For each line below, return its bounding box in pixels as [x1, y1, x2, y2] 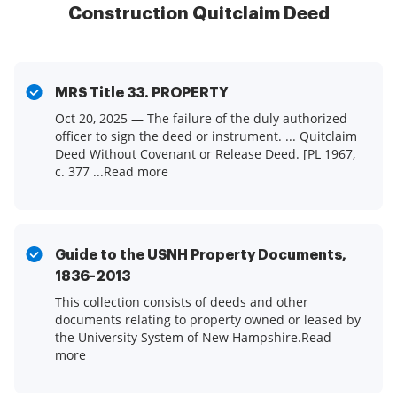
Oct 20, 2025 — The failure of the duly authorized [55, 110, 347, 128]
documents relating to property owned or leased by [55, 311, 361, 329]
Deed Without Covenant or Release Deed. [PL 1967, [55, 145, 355, 163]
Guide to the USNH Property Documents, [55, 248, 346, 263]
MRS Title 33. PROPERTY [55, 86, 229, 101]
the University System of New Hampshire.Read [55, 329, 331, 346]
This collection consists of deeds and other [55, 293, 308, 311]
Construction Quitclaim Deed [67, 4, 330, 24]
